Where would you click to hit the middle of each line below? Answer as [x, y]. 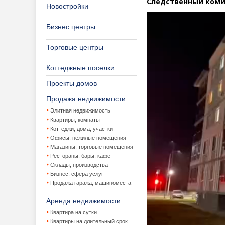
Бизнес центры [71, 27]
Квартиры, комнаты [75, 120]
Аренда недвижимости [83, 201]
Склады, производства [79, 165]
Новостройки [67, 6]
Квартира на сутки [74, 212]
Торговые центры [75, 47]
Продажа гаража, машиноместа [91, 183]
